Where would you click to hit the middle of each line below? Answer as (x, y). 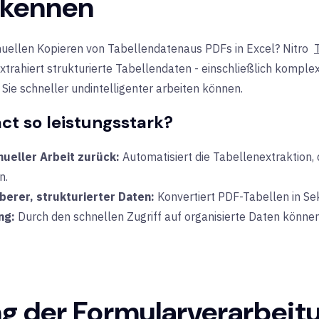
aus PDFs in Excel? (233, 48)
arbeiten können (197, 88)
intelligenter (122, 88)
